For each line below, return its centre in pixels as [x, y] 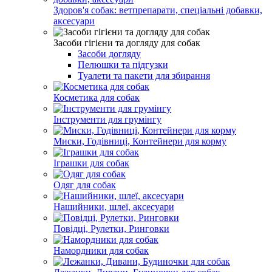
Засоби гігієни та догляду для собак [127, 42]
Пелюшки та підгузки [123, 64]
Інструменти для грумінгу [107, 119]
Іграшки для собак [91, 163]
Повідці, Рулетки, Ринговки [111, 228]
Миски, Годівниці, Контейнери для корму [140, 141]
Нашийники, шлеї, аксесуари [114, 206]
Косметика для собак [97, 97]
